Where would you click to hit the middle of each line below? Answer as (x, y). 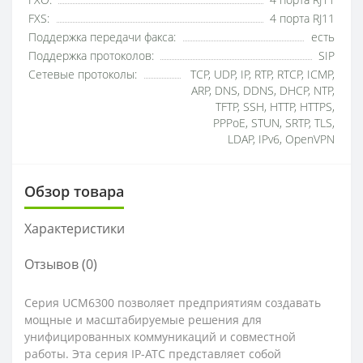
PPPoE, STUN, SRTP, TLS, (274, 123)
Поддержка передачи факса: (102, 37)
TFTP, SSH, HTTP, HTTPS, (275, 107)
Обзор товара (74, 191)
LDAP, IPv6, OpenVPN (281, 139)
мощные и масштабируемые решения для (143, 320)
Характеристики (75, 228)
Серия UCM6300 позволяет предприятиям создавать (173, 303)
